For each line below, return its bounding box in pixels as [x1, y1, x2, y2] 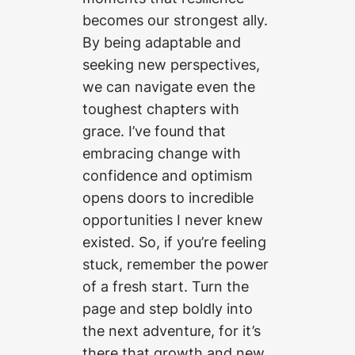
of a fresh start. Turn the [82, 277, 249, 295]
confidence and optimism [82, 166, 253, 184]
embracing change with [82, 143, 241, 162]
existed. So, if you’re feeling [82, 232, 266, 250]
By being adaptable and [82, 32, 241, 51]
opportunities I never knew [82, 210, 263, 228]
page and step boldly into [82, 299, 253, 317]
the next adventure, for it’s [82, 321, 261, 339]
